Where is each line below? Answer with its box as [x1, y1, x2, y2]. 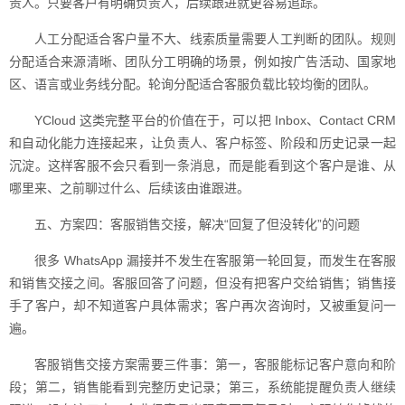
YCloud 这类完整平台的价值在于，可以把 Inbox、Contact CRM [34, 113, 396, 127]
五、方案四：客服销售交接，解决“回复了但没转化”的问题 [34, 217, 360, 231]
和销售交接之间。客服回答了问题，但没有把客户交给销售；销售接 [9, 276, 396, 290]
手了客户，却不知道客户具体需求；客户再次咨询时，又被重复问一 [9, 298, 396, 313]
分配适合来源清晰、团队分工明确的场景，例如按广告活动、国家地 [9, 54, 396, 69]
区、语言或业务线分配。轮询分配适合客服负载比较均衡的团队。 [9, 77, 376, 91]
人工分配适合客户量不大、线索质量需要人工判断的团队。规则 [34, 32, 396, 46]
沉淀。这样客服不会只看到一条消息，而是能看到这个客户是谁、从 [9, 158, 396, 173]
